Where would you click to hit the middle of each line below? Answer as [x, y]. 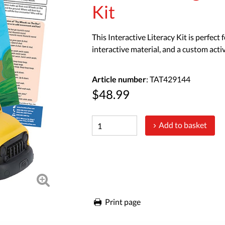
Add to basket [183, 125]
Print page [123, 202]
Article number [119, 79]
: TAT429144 [168, 79]
